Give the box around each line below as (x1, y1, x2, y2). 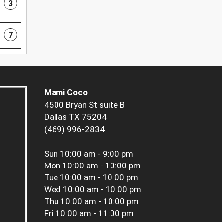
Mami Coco (44, 87, 88, 97)
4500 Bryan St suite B (44, 99, 125, 110)
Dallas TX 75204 (44, 111, 107, 122)
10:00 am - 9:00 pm (59, 148, 133, 159)
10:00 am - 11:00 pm (55, 208, 134, 218)
